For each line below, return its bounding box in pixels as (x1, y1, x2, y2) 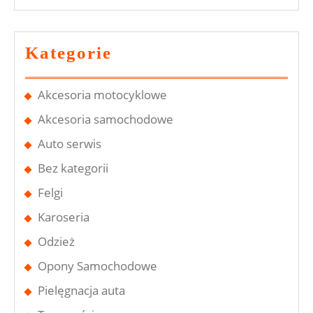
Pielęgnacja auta (38, 282, 125, 298)
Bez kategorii (38, 160, 108, 176)
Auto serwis (38, 136, 101, 152)
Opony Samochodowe (38, 258, 157, 274)
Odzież (38, 233, 75, 249)
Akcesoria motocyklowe (38, 87, 167, 103)
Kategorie (25, 43, 112, 63)
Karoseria (38, 209, 89, 225)
